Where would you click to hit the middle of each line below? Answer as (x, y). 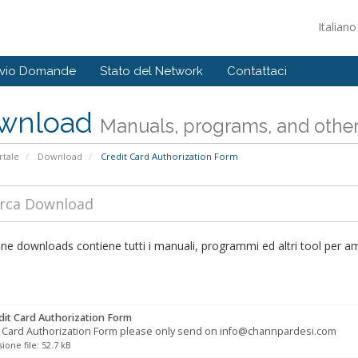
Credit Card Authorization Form (168, 156)
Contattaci (257, 71)
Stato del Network (151, 71)
